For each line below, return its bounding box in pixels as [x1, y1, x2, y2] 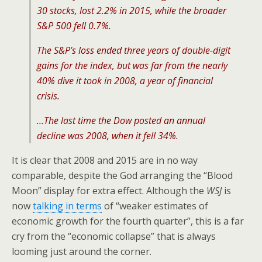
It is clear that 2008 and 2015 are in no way [12, 154, 198, 167]
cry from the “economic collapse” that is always [12, 230, 216, 243]
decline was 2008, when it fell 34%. [37, 129, 178, 142]
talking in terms [33, 199, 102, 212]
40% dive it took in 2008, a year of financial [37, 74, 213, 87]
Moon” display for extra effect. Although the [12, 184, 206, 197]
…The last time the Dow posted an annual [37, 114, 205, 127]
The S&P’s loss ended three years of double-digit [37, 44, 230, 57]
